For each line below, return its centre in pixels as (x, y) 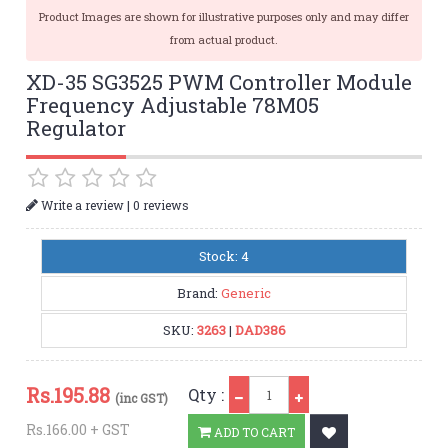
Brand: (199, 292)
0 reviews (161, 204)
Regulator (76, 128)
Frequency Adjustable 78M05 (173, 105)
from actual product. (224, 40)
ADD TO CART (253, 432)
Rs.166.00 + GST (78, 429)
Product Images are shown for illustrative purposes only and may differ (224, 17)
